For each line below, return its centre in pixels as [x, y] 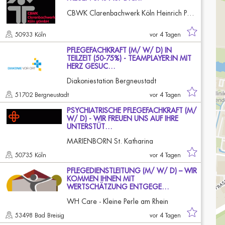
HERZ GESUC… [91, 66]
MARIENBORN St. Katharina [110, 141]
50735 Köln [32, 155]
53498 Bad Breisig [41, 215]
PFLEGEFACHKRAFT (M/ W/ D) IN [119, 50]
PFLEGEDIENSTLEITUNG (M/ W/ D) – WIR [132, 171]
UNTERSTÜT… [90, 127]
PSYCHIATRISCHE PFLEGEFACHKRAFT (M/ [132, 110]
